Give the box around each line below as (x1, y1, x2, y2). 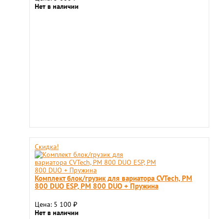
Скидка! (35, 142, 59, 151)
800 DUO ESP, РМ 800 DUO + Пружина (35, 181, 158, 191)
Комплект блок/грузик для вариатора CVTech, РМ (35, 173, 192, 183)
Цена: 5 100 (35, 200, 73, 209)
